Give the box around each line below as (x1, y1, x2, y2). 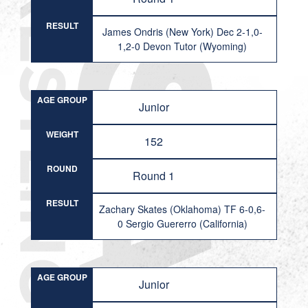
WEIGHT (45, 128, 78, 140)
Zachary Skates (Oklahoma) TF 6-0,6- (99, 202, 266, 216)
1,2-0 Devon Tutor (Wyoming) (118, 39, 247, 53)
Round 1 (133, 168, 175, 184)
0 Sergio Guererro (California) (117, 217, 247, 230)
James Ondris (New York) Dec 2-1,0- (102, 25, 263, 38)
